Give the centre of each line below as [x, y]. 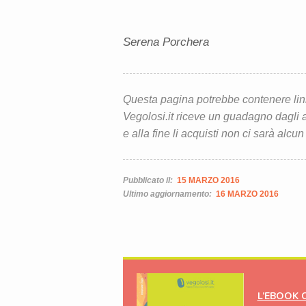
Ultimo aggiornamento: [168, 194]
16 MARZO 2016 [247, 194]
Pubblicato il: [149, 180]
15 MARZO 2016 [208, 180]
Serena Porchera [166, 42]
